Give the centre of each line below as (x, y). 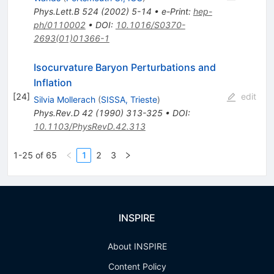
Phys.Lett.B (56, 12)
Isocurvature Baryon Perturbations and (124, 68)
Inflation (53, 83)
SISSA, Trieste (129, 100)
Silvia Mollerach (64, 100)
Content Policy (137, 267)
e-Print (175, 12)
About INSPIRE (137, 246)
